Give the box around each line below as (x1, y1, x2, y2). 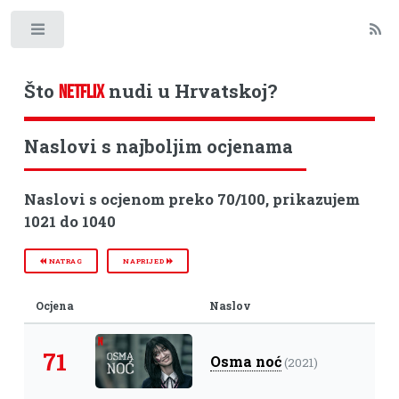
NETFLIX (58, 80, 104, 102)
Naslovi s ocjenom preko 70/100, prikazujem (23, 190, 360, 210)
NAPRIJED (123, 256, 167, 265)
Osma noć (209, 351, 281, 370)
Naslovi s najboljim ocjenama (23, 134, 293, 159)
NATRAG (46, 256, 83, 265)
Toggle (77, 26, 112, 41)
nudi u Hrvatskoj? (103, 77, 277, 103)
